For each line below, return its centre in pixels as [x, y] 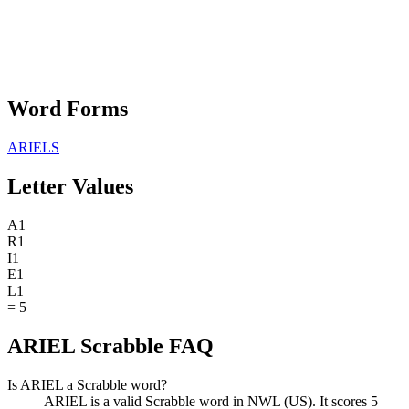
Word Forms [68, 109]
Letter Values [70, 186]
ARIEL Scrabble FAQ [110, 346]
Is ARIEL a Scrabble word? [87, 384]
